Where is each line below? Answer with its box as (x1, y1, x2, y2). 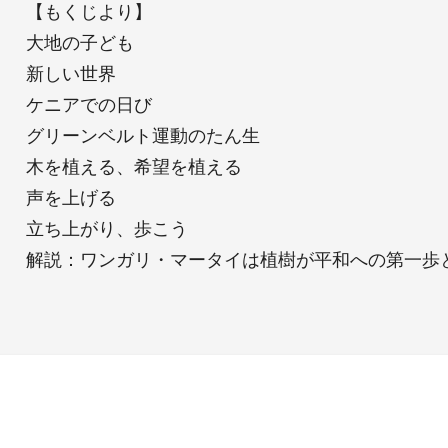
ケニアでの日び (25, 93, 152, 115)
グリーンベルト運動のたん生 (25, 124, 260, 146)
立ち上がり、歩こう (25, 217, 188, 239)
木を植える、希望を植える (25, 155, 242, 177)
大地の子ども (25, 31, 134, 53)
